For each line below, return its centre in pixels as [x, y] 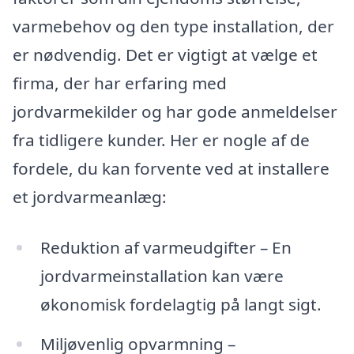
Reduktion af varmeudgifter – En [166, 247]
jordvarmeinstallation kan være [162, 275]
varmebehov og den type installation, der [173, 26]
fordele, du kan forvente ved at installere [171, 169]
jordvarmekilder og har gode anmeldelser [175, 112]
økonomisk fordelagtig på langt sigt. [181, 304]
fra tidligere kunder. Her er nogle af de [161, 140]
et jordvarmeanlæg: [90, 197]
